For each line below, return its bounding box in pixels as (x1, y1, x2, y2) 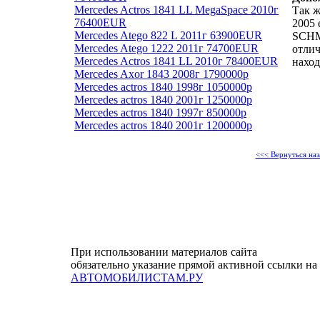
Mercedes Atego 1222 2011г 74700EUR (74, 42, 259, 54)
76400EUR (74, 16, 126, 29)
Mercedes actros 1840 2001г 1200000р (74, 119, 252, 131)
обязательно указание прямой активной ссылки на (71, 259, 317, 271)
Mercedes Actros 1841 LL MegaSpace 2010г (74, 4, 279, 16)
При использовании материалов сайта (71, 246, 257, 258)
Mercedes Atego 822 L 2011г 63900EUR (74, 29, 262, 41)
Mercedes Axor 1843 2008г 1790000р (74, 68, 249, 80)
